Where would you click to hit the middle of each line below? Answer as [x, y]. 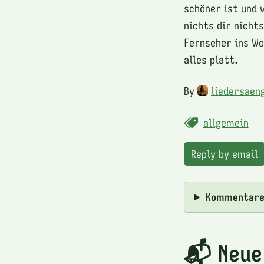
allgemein [226, 122]
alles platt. [211, 60]
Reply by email [225, 154]
